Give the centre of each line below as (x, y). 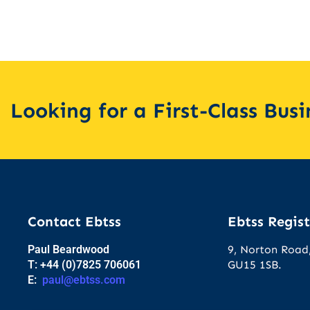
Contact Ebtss (74, 221)
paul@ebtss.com (84, 280)
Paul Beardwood (69, 249)
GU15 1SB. (255, 265)
